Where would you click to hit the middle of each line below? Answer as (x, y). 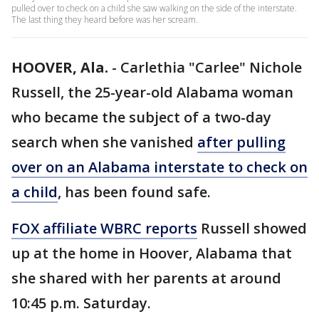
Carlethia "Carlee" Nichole (211, 67)
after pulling (241, 142)
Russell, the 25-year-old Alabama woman (152, 92)
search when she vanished (104, 142)
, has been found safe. (141, 192)
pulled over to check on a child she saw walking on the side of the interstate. (154, 8)
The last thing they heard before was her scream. (105, 20)
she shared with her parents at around (146, 278)
